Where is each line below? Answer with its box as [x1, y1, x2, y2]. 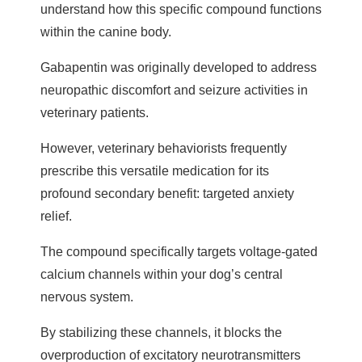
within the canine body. [40, 25, 171, 39]
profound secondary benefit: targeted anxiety [40, 187, 294, 200]
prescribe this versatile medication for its [40, 164, 269, 178]
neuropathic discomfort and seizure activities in [40, 83, 308, 97]
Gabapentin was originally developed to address [40, 61, 317, 74]
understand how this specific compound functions [40, 2, 322, 16]
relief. [40, 209, 72, 223]
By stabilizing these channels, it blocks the [40, 326, 282, 339]
